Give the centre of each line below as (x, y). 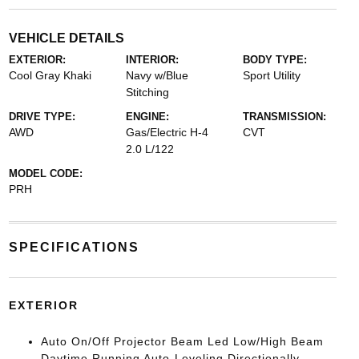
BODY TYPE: (275, 59)
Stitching (147, 92)
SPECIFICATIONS (74, 247)
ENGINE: (147, 116)
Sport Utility (272, 75)
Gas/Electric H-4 (167, 132)
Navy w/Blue (157, 75)
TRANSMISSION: (285, 116)
